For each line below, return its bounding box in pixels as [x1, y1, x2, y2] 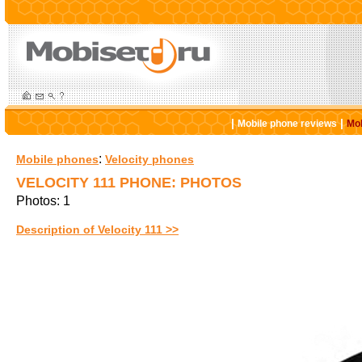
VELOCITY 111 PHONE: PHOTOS [16, 175, 242, 191]
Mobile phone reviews [237, 118, 337, 129]
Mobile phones [16, 153, 99, 166]
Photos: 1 [16, 194, 70, 208]
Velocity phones [105, 153, 194, 166]
